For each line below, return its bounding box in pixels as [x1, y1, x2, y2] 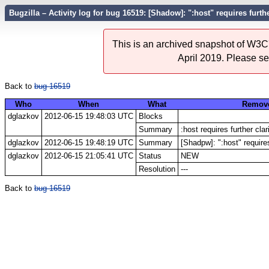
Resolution [138, 164, 175, 174]
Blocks [138, 111, 163, 121]
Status [138, 151, 162, 160]
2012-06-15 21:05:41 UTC [44, 151, 133, 160]
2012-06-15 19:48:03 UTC [44, 111, 133, 121]
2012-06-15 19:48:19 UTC [44, 138, 133, 147]
